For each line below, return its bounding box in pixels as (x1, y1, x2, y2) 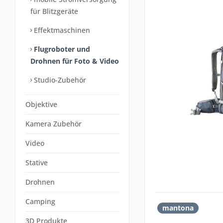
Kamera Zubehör (25, 119, 82, 128)
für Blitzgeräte (30, 6, 78, 16)
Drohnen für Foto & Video (30, 56, 119, 66)
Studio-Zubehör (32, 75, 86, 85)
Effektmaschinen (32, 25, 90, 35)
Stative (25, 158, 48, 167)
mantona (162, 203, 194, 213)
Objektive (25, 100, 57, 109)
